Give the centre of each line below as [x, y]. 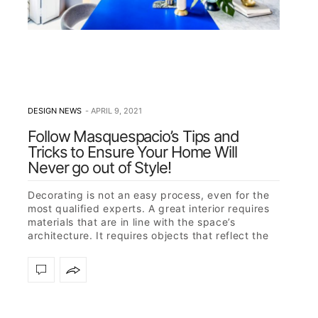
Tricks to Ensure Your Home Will [132, 152]
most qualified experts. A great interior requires [149, 209]
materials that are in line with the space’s [132, 222]
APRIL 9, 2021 [116, 111]
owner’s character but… [88, 249]
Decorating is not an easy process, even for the [149, 195]
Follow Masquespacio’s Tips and [133, 137]
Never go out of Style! [99, 168]
